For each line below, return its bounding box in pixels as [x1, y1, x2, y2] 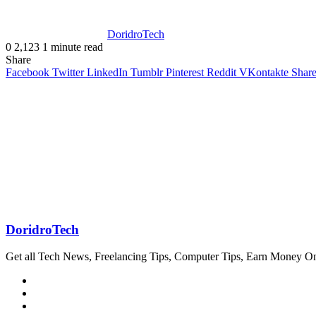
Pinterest [166, 66, 204, 78]
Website [33, 274, 68, 286]
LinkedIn [87, 66, 128, 78]
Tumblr [130, 66, 163, 78]
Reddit [207, 66, 236, 78]
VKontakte [239, 66, 288, 78]
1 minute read [42, 40, 103, 53]
